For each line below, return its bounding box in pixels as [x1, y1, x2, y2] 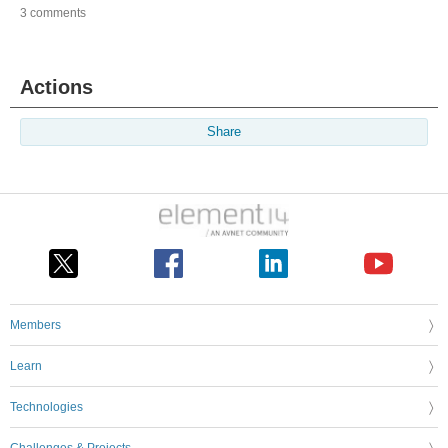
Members [10, 317, 61, 332]
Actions [20, 76, 93, 99]
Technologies [10, 399, 83, 414]
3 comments [20, 6, 86, 21]
